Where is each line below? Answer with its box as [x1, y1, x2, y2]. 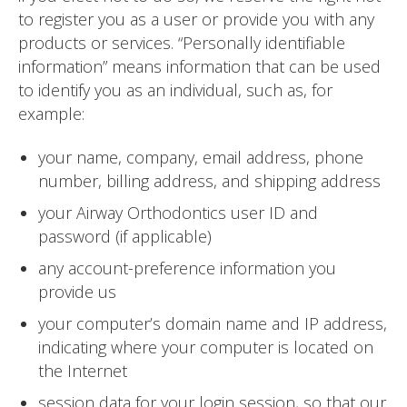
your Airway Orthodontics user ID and [37, 201, 318, 223]
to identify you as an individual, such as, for [18, 79, 333, 102]
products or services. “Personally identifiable [18, 32, 345, 55]
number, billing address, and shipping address [37, 169, 381, 192]
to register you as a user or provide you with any [18, 8, 374, 31]
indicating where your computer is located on [37, 335, 373, 358]
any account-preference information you [37, 256, 336, 279]
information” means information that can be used [18, 55, 381, 78]
